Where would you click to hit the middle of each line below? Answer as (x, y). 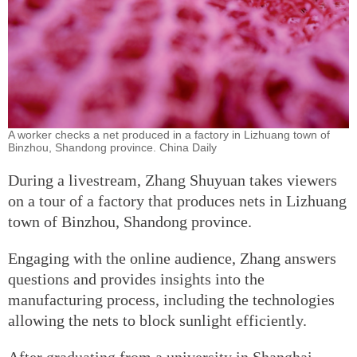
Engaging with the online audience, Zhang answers (172, 259)
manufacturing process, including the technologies (171, 300)
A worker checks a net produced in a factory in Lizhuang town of (169, 135)
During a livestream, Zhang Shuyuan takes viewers (173, 180)
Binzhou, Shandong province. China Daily (112, 148)
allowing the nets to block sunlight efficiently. (157, 321)
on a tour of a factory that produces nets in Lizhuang (177, 201)
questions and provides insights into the (136, 279)
